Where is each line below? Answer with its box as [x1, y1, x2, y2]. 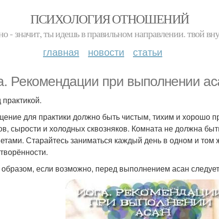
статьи [133, 44, 162, 59]
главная [43, 44, 79, 59]
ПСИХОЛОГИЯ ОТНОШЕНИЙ [30, 10, 189, 27]
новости [88, 44, 124, 59]
